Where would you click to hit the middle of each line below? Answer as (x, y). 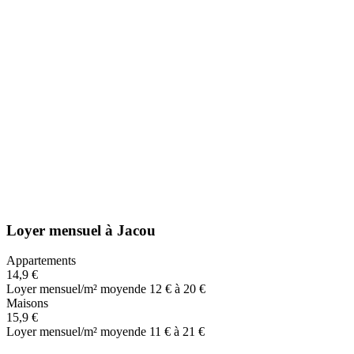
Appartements (41, 261)
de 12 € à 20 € (170, 289)
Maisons (27, 303)
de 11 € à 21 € (169, 332)
